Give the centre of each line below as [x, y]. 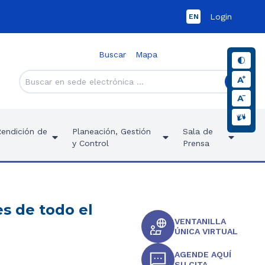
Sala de [198, 131]
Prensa [196, 143]
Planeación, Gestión [112, 131]
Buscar [112, 54]
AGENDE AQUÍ [203, 254]
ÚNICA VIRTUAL [206, 231]
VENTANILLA [201, 221]
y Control [91, 143]
